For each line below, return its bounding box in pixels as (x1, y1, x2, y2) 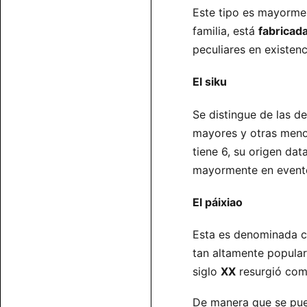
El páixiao (193, 195, 243, 209)
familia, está (193, 24, 258, 38)
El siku (193, 75, 227, 89)
